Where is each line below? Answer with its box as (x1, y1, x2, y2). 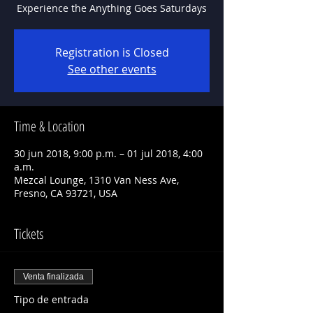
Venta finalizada (23, 272, 84, 282)
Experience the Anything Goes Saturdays (17, 1, 207, 15)
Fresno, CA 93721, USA (14, 187, 117, 200)
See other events (67, 61, 156, 77)
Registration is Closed (54, 45, 169, 60)
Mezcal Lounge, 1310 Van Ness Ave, (14, 173, 179, 187)
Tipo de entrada (14, 293, 89, 306)
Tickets (14, 224, 43, 243)
